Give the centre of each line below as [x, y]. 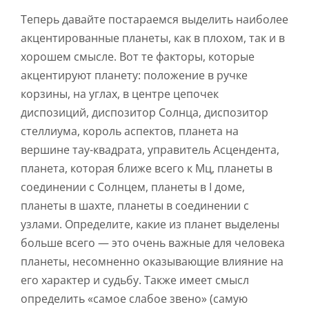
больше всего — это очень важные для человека [153, 243]
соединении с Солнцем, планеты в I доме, [133, 187]
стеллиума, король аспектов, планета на [130, 131]
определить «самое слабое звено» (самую [134, 299]
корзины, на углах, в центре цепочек [120, 94]
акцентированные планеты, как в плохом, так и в [153, 38]
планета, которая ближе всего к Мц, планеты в [147, 169]
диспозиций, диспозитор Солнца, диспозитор [144, 113]
